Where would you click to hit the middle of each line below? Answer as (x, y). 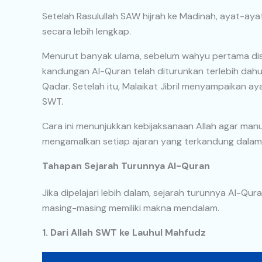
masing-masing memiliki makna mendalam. (131, 208)
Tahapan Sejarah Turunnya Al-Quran (126, 166)
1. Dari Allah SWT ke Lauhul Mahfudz (124, 233)
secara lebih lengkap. (87, 32)
